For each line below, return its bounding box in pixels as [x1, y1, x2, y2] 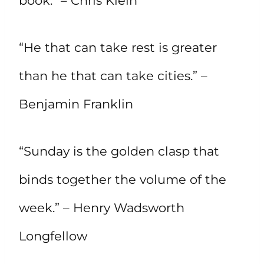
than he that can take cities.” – [19, 68, 207, 83]
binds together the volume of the [19, 171, 226, 187]
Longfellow [19, 228, 87, 243]
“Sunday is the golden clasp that [19, 143, 219, 159]
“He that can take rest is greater [19, 39, 217, 55]
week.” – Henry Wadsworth [19, 200, 184, 215]
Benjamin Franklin [19, 96, 133, 111]
